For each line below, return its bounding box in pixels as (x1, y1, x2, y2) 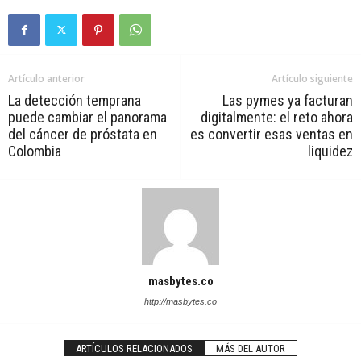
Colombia (8, 142, 61, 160)
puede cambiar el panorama (8, 108, 167, 126)
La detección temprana (8, 91, 141, 109)
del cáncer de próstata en (8, 125, 157, 143)
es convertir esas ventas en (190, 125, 353, 143)
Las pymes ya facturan (222, 91, 353, 109)
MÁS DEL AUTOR (216, 342, 285, 355)
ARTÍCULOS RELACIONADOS (76, 342, 193, 355)
